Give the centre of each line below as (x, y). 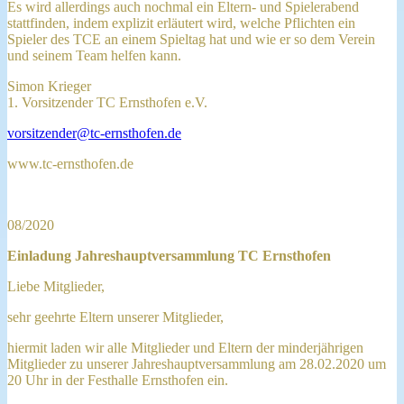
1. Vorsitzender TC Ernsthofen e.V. (107, 102)
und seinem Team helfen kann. (94, 55)
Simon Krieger (49, 86)
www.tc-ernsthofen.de (70, 163)
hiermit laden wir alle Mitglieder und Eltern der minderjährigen (185, 347)
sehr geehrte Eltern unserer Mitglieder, (115, 317)
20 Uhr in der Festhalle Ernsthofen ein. (119, 380)
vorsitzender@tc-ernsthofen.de (94, 133)
